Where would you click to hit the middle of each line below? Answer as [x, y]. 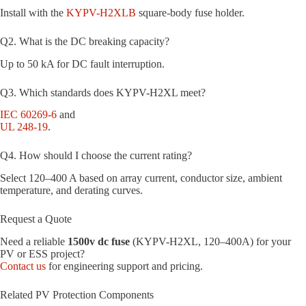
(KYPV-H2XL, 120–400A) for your [210, 241]
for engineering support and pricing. [124, 266]
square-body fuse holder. [190, 12]
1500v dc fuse [99, 241]
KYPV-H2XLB [101, 12]
